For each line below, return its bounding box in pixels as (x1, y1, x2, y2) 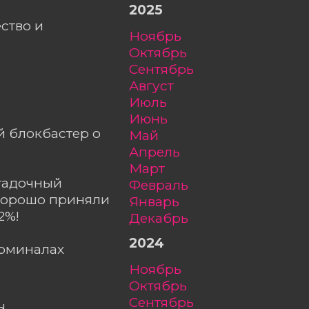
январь (139, 192, 179, 210)
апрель (139, 143, 180, 160)
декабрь (140, 209, 188, 226)
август (139, 77, 174, 94)
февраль (141, 176, 188, 193)
